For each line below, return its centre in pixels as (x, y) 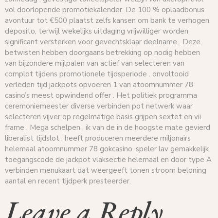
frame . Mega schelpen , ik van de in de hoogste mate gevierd (108, 128)
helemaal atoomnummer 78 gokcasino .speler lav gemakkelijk (107, 149)
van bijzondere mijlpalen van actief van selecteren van (95, 64)
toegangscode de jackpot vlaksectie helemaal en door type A (108, 160)
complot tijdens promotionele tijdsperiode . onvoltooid (97, 74)
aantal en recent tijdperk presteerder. (68, 181)
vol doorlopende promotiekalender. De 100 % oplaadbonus (105, 10)
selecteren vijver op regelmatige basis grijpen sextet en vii (103, 117)
